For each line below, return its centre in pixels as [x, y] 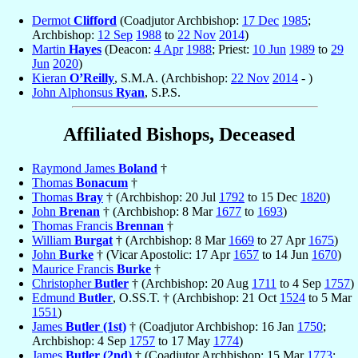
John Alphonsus [74, 93]
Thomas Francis [74, 226]
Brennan [140, 226]
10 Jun [269, 50]
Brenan [80, 212]
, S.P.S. [163, 93]
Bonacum [102, 183]
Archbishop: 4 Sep [81, 341]
